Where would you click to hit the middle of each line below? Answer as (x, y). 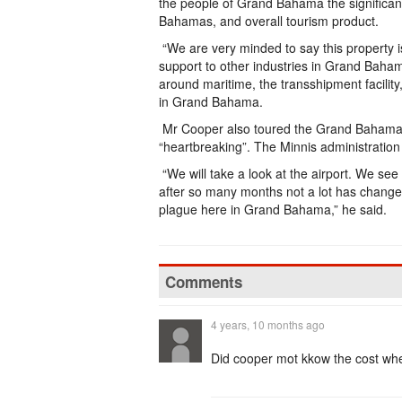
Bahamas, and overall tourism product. (269, 21)
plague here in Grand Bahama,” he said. (273, 209)
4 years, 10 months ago (268, 324)
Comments (204, 282)
